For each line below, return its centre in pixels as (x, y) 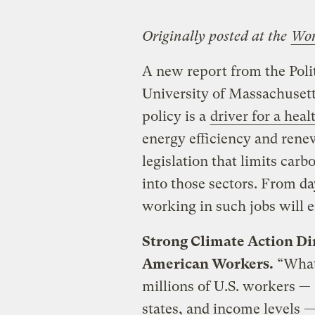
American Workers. (207, 264)
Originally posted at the (216, 36)
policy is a (175, 116)
